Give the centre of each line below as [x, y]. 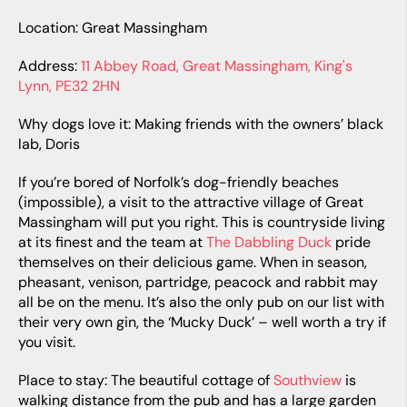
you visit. [47, 342]
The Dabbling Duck [269, 243]
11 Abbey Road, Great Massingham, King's [217, 66]
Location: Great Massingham [113, 28]
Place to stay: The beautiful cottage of [146, 381]
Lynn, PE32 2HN [69, 86]
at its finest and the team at [112, 243]
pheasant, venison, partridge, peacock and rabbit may [198, 283]
